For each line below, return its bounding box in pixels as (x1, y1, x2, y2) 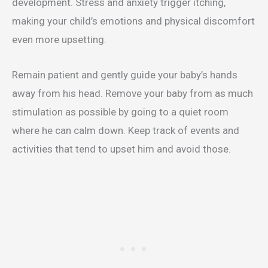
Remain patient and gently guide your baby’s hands (12, 68, 237, 81)
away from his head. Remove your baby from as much (12, 87, 253, 99)
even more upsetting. (12, 33, 109, 46)
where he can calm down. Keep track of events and (12, 124, 239, 136)
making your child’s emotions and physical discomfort (12, 15, 255, 28)
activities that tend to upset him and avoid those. (12, 142, 231, 155)
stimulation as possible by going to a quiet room (12, 105, 229, 118)
